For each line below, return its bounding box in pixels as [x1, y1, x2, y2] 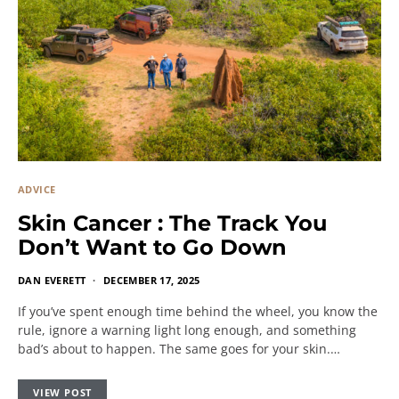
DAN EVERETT [18, 273, 86, 287]
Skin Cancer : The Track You [18, 210, 327, 236]
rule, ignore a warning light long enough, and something [18, 322, 356, 338]
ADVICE [18, 183, 56, 196]
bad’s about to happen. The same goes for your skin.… [18, 340, 340, 357]
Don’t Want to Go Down [18, 234, 287, 260]
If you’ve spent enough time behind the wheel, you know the [18, 303, 378, 320]
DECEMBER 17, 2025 [102, 273, 200, 287]
